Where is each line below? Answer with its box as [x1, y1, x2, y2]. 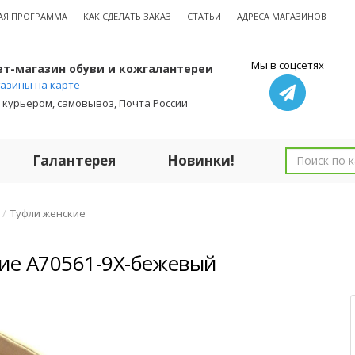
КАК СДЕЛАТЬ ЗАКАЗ [83, 10, 171, 22]
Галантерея [32, 151, 116, 170]
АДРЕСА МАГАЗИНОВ [237, 10, 326, 22]
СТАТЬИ [187, 10, 221, 22]
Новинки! [167, 151, 235, 170]
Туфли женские [10, 206, 86, 220]
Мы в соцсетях [250, 58, 324, 72]
